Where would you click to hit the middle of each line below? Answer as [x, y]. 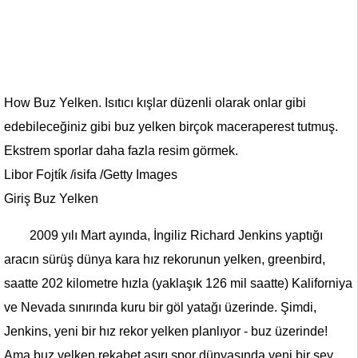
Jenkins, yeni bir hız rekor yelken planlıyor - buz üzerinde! [166, 331]
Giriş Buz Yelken [51, 199]
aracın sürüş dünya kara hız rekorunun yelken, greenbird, [165, 259]
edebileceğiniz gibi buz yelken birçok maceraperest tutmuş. [171, 127]
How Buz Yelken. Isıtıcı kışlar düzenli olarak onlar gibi [155, 103]
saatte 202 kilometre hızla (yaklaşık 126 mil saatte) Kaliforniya [178, 283]
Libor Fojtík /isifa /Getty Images [91, 175]
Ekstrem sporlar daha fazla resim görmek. [121, 151]
